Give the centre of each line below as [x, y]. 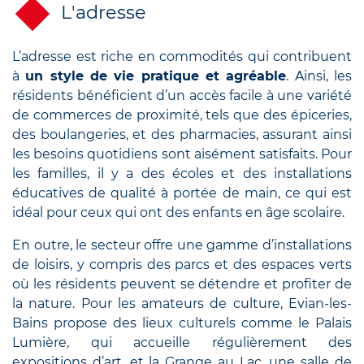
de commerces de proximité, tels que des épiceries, [182, 115]
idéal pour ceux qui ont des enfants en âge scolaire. [178, 212]
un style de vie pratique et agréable [156, 76]
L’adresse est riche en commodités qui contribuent [182, 56]
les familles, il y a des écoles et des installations [182, 173]
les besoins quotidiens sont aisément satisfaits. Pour [182, 154]
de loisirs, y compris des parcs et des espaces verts [182, 264]
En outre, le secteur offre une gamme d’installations [182, 245]
